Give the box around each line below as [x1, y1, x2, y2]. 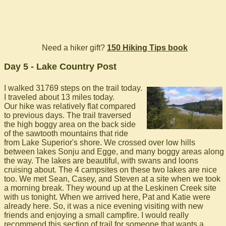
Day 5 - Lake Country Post [4, 62, 117, 72]
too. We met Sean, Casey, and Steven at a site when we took [4, 175, 220, 183]
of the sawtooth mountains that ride [4, 129, 128, 138]
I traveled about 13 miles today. [4, 93, 115, 101]
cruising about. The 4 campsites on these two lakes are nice [4, 165, 217, 174]
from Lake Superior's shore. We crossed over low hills [4, 138, 195, 147]
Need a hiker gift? [42, 43, 107, 52]
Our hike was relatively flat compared [4, 102, 136, 110]
